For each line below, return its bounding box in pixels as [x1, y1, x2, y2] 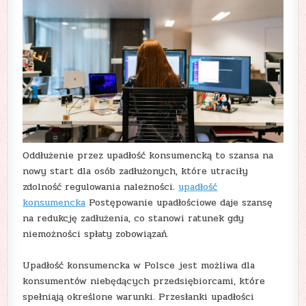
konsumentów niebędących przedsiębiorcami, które [23, 273, 266, 288]
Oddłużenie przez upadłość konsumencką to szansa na [23, 148, 274, 163]
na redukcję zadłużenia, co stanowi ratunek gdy [23, 210, 245, 225]
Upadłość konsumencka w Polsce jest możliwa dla [23, 258, 255, 273]
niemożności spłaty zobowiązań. [23, 226, 169, 241]
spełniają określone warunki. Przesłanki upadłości [23, 289, 255, 304]
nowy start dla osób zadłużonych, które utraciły [23, 163, 249, 178]
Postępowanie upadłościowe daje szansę [85, 195, 273, 210]
